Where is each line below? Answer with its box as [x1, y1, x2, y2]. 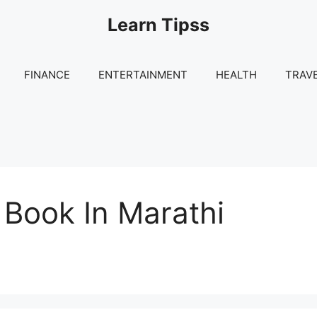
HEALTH [216, 67, 257, 81]
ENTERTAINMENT [98, 67, 188, 81]
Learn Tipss [108, 14, 209, 35]
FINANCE [24, 67, 70, 81]
